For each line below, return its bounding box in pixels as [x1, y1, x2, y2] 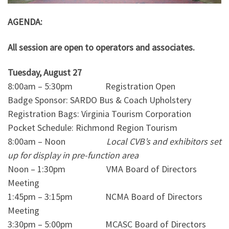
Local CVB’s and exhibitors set [106, 135, 221, 148]
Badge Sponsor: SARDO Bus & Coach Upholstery [8, 94, 191, 106]
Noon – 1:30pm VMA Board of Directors [8, 163, 197, 175]
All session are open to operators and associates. [8, 41, 195, 53]
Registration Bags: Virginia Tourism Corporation [8, 108, 191, 120]
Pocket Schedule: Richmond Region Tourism [8, 122, 177, 134]
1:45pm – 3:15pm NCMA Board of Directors [8, 191, 202, 203]
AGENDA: [8, 16, 42, 28]
